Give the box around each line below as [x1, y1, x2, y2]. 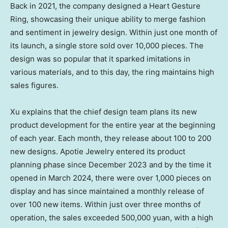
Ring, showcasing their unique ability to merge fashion [10, 14, 206, 24]
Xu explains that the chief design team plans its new [10, 106, 197, 117]
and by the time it [147, 159, 211, 169]
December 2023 [89, 159, 147, 169]
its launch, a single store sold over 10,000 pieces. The [10, 40, 204, 50]
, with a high [170, 212, 213, 222]
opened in [10, 173, 48, 183]
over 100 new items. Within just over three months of [10, 199, 201, 209]
